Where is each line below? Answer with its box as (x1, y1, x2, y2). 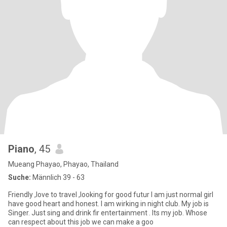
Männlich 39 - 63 (31, 173, 85, 181)
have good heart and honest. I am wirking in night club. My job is (8, 200, 209, 208)
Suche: (8, 173, 31, 181)
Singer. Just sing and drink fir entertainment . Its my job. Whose (8, 209, 207, 217)
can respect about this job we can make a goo (8, 218, 154, 226)
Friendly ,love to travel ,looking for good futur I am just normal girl (8, 191, 213, 199)
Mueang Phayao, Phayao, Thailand (8, 160, 119, 168)
